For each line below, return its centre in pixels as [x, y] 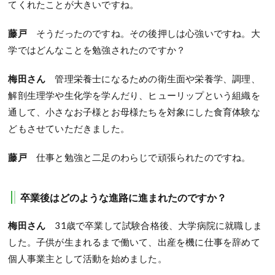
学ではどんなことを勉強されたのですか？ [97, 50]
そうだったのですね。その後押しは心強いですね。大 [143, 33]
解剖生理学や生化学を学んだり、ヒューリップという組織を [134, 95]
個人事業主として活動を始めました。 [87, 258]
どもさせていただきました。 [69, 128]
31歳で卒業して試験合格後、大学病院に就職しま [154, 225]
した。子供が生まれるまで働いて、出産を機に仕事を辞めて [134, 242]
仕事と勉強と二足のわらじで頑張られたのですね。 [139, 157]
